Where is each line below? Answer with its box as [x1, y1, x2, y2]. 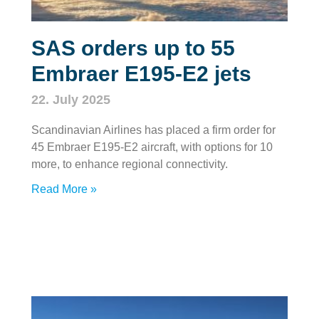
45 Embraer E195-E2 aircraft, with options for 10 [31, 140, 273, 153]
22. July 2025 [31, 92, 110, 107]
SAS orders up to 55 [31, 36, 235, 60]
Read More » [31, 182, 97, 195]
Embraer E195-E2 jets [31, 61, 251, 85]
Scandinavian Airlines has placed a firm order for [31, 123, 276, 136]
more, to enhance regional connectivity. [31, 157, 228, 170]
